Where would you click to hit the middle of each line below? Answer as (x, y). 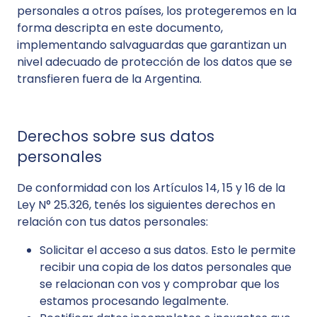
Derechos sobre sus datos (116, 136)
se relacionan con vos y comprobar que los (160, 284)
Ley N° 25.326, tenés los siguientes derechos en (146, 205)
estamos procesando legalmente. (134, 301)
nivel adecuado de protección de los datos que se (155, 62)
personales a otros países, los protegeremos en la (157, 11)
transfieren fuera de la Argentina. (109, 79)
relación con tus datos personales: (113, 222)
